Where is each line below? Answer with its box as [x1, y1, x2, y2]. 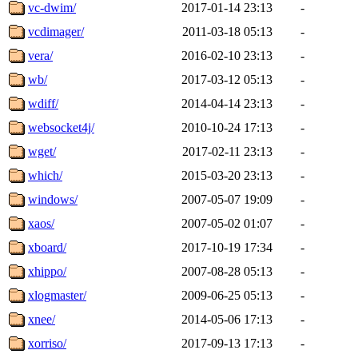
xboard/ [28, 240, 66, 254]
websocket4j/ [28, 120, 94, 134]
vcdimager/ [28, 24, 84, 38]
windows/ [28, 192, 78, 206]
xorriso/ [28, 336, 66, 350]
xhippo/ [28, 264, 66, 278]
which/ [28, 168, 62, 182]
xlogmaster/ [28, 288, 86, 302]
